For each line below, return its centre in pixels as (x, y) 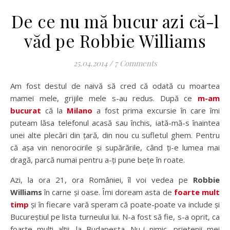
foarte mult (197, 192)
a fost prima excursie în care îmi (156, 111)
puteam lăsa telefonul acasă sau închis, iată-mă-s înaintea (115, 123)
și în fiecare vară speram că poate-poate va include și (124, 205)
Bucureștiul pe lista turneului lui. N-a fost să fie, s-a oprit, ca (115, 217)
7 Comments (136, 63)
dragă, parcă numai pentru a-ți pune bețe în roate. (98, 160)
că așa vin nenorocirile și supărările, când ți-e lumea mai (115, 148)
